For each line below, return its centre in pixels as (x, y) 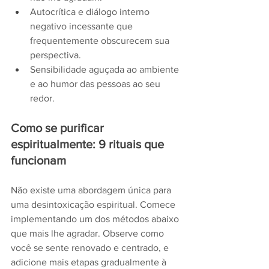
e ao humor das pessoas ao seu (96, 84)
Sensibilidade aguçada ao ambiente (106, 70)
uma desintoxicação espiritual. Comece (94, 205)
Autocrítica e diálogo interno (91, 12)
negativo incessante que (83, 26)
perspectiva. (56, 55)
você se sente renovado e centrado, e (91, 248)
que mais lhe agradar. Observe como (89, 234)
